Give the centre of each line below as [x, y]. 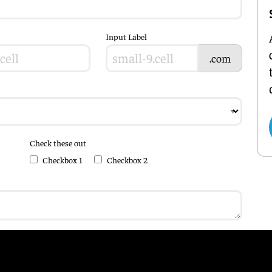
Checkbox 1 [62, 159]
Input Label [126, 36]
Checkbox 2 [127, 159]
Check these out [58, 142]
